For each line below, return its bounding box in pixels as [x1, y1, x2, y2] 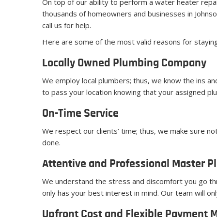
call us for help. [42, 20, 91, 31]
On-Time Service [42, 108, 119, 120]
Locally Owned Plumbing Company [42, 58, 206, 70]
